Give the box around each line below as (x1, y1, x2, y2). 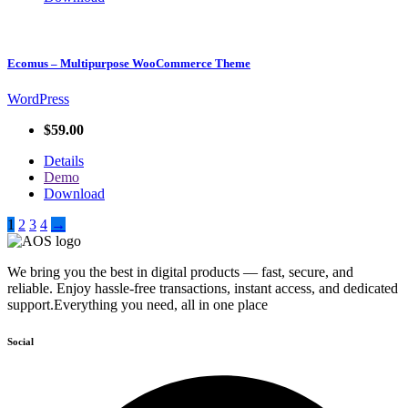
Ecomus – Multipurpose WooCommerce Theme (7, 56, 250, 70)
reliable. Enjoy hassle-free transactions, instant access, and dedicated (7, 280, 398, 296)
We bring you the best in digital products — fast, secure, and (7, 263, 353, 280)
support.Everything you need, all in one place (7, 296, 268, 312)
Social (7, 335, 34, 347)
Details (44, 152, 84, 168)
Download (44, 185, 105, 201)
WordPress (7, 90, 69, 107)
